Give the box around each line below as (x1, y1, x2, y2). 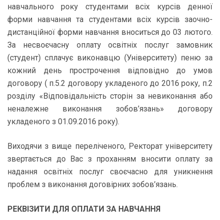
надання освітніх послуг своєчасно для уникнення (7, 167, 213, 176)
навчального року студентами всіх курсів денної (7, 2, 213, 11)
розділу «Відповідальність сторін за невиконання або (7, 91, 213, 101)
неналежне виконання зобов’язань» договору (7, 104, 213, 113)
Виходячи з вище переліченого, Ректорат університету (7, 141, 213, 151)
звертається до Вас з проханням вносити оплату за (7, 154, 213, 164)
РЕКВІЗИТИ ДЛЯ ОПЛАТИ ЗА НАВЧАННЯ (7, 204, 161, 214)
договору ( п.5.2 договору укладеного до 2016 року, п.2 (7, 79, 213, 88)
